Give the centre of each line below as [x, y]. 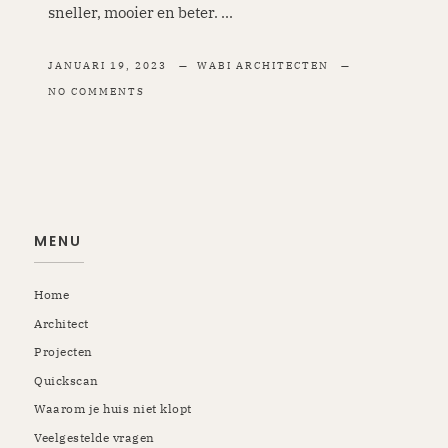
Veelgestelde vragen [94, 438]
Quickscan [66, 380]
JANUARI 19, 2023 [107, 65]
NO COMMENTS [96, 91]
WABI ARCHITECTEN [264, 65]
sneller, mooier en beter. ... [140, 12]
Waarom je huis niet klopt [113, 409]
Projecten [63, 352]
